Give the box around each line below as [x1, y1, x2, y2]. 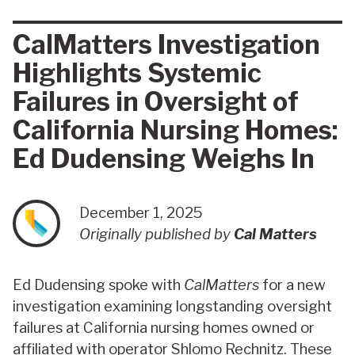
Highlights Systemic [13, 57, 261, 90]
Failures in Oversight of [13, 86, 299, 118]
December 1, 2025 [79, 204, 203, 223]
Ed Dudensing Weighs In [13, 143, 315, 175]
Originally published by [79, 225, 234, 244]
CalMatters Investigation [13, 29, 320, 61]
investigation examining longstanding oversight [13, 297, 332, 316]
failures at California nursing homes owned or [13, 319, 315, 338]
